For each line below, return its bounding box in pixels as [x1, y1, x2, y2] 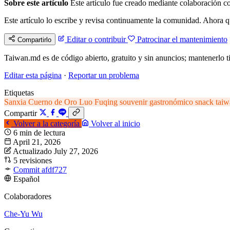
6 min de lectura [13, 128, 65, 138]
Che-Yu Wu [4, 209, 43, 219]
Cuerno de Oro [28, 98, 79, 107]
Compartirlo [17, 36, 51, 44]
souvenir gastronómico [120, 98, 195, 107]
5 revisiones [13, 156, 52, 165]
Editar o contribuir [65, 35, 128, 44]
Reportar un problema [68, 71, 139, 80]
